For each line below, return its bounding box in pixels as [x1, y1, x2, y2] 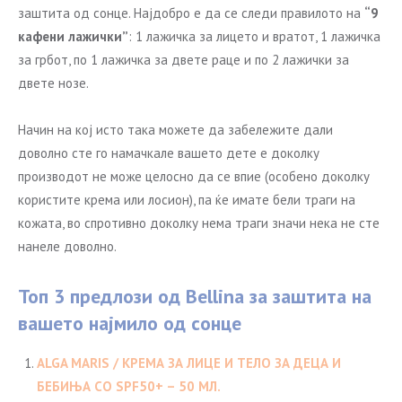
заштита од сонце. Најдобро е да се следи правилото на [18, 4, 364, 22]
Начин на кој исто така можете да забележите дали [18, 121, 333, 138]
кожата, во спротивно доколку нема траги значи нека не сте [18, 214, 380, 232]
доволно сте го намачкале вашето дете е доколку [18, 144, 319, 162]
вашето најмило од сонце [18, 310, 241, 336]
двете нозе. [18, 74, 89, 92]
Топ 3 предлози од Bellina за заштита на [18, 284, 371, 309]
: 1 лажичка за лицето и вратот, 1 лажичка [128, 28, 380, 45]
